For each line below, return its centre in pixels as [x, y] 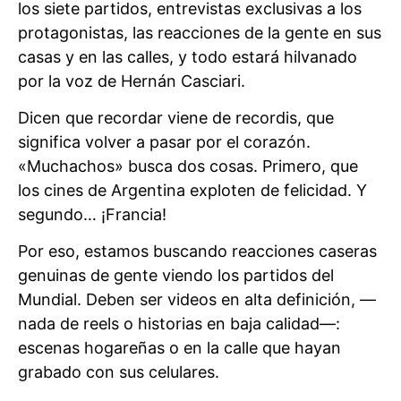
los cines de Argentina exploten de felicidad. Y [192, 190]
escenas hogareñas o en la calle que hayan [179, 348]
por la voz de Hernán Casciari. [132, 81]
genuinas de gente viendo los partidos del [176, 276]
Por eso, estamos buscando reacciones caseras [197, 252]
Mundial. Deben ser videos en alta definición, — [197, 300]
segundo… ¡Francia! [92, 214]
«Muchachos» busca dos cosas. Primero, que [188, 166]
